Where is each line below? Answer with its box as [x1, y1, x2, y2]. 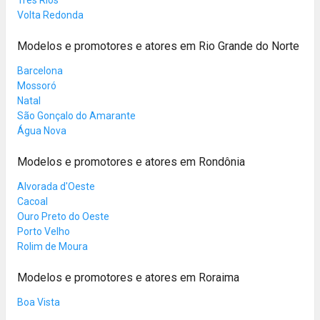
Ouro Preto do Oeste [17, 210, 109, 222]
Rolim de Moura [17, 240, 88, 252]
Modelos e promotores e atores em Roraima [17, 270, 239, 284]
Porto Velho [17, 225, 70, 237]
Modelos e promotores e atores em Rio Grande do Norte [17, 39, 299, 53]
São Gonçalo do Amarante [17, 109, 136, 121]
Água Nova [17, 124, 66, 136]
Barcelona [17, 64, 63, 76]
